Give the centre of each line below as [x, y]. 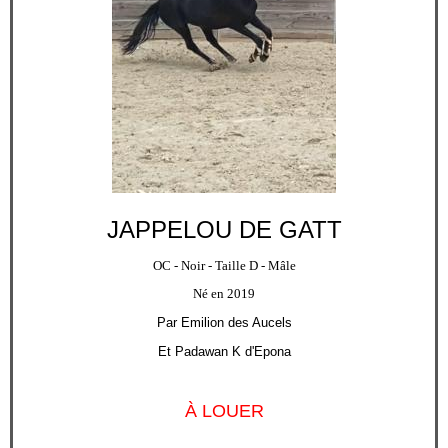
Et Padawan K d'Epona [224, 352]
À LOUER [224, 411]
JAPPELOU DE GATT [224, 230]
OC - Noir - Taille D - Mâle [224, 266]
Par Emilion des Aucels [224, 323]
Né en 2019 [224, 294]
